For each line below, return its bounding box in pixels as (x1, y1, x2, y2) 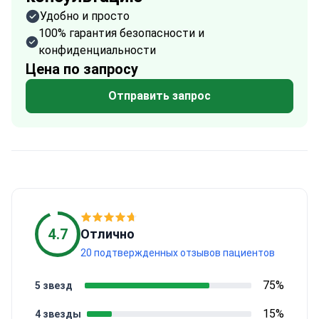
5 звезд (35, 280, 73, 291)
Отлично (80, 226, 135, 241)
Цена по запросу (26, 61, 138, 78)
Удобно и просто (40, 9, 130, 23)
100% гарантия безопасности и (38, 26, 204, 40)
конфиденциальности (38, 43, 156, 57)
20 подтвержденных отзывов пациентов (80, 247, 275, 258)
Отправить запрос (108, 89, 211, 103)
